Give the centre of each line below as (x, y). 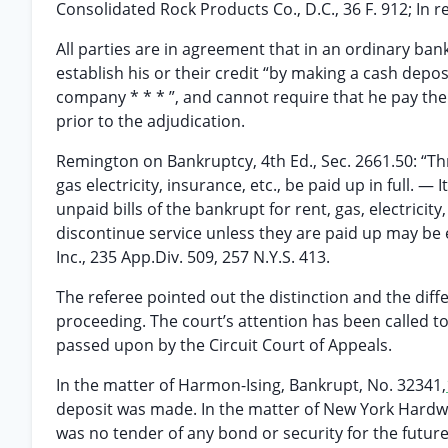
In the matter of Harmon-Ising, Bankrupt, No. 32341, (251, 385)
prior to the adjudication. (150, 121)
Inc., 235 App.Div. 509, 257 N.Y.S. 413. (193, 257)
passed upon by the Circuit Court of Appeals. (224, 345)
